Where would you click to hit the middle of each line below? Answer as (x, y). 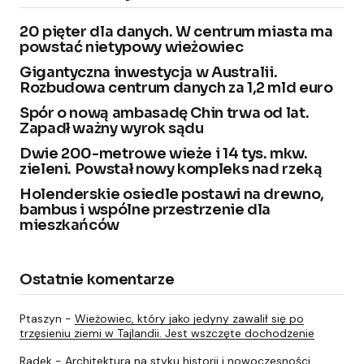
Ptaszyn (41, 318)
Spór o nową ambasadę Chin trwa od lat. (165, 113)
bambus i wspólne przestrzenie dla (145, 209)
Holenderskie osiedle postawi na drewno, (172, 194)
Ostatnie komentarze (97, 279)
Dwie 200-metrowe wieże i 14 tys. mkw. (164, 153)
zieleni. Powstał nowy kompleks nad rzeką (171, 169)
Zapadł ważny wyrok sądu (112, 128)
